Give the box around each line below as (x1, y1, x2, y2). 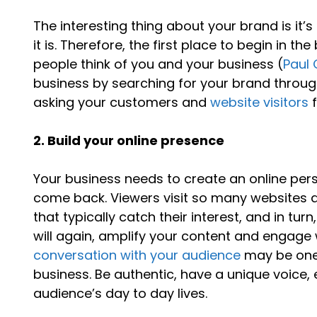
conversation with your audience (33, 246, 241, 264)
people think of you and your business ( (33, 54, 284, 73)
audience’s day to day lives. (33, 284, 208, 302)
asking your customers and (33, 93, 211, 111)
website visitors (210, 93, 309, 111)
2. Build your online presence (33, 131, 225, 149)
